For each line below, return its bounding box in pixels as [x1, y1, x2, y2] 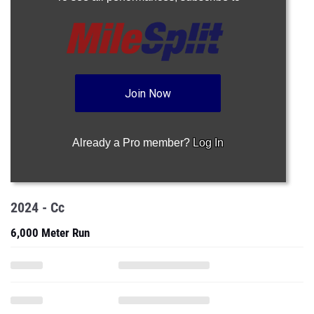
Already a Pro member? [72, 137, 193, 149]
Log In [193, 137, 224, 149]
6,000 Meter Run [11, 226, 90, 240]
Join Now [125, 87, 172, 100]
